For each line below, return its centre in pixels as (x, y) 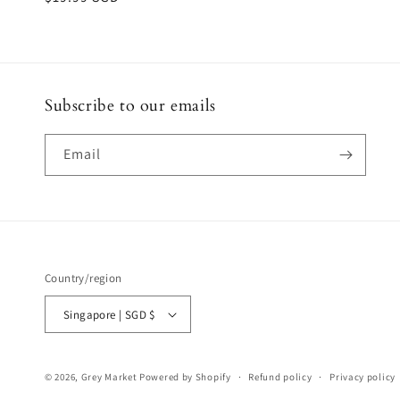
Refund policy (280, 377)
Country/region (83, 278)
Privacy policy (362, 377)
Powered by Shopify (185, 377)
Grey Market (109, 377)
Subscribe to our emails (130, 106)
